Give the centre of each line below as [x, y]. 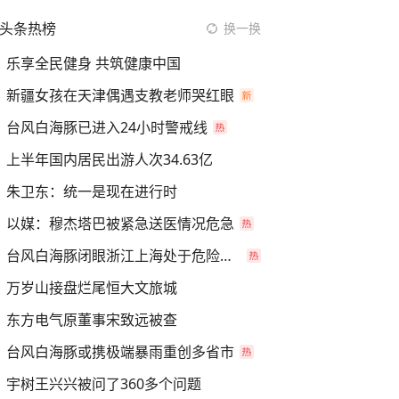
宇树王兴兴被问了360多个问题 [104, 384]
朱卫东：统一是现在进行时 [92, 191]
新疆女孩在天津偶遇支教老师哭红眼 [120, 95]
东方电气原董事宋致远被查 [92, 320]
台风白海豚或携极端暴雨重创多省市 [120, 352]
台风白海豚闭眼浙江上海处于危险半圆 [226, 256]
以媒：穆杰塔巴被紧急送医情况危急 [120, 224]
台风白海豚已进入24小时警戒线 [107, 127]
